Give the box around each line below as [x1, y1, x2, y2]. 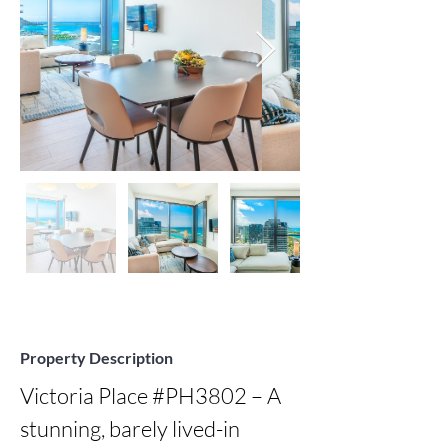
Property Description [20, 348, 173, 367]
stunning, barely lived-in [20, 415, 240, 442]
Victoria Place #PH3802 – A [20, 382, 281, 409]
